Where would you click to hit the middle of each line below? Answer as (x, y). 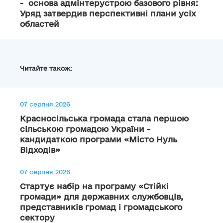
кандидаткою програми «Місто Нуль (99, 139)
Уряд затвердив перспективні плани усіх (108, 13)
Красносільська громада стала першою (104, 118)
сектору (37, 218)
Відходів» (40, 150)
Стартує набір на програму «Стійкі (94, 186)
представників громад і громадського (101, 207)
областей (40, 24)
